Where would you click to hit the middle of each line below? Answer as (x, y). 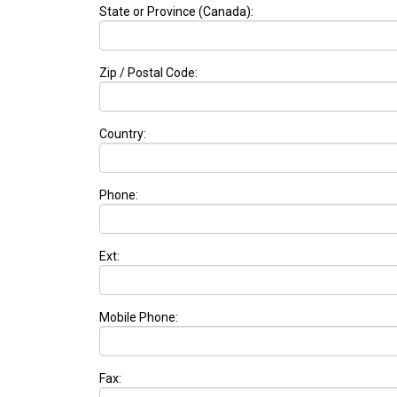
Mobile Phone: (139, 318)
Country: (123, 134)
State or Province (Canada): (176, 12)
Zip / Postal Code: (148, 73)
